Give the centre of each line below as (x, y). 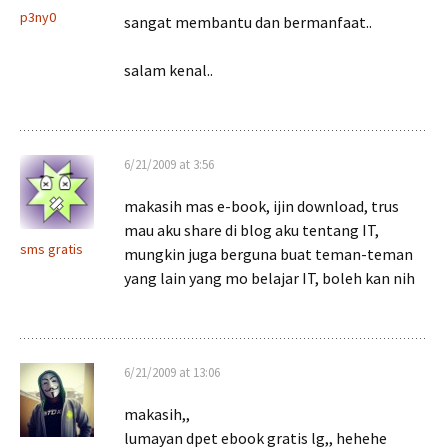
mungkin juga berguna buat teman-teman (268, 254)
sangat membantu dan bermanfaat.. (248, 22)
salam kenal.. (168, 70)
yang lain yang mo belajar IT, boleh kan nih (269, 278)
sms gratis (51, 249)
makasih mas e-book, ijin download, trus (261, 206)
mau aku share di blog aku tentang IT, (251, 230)
